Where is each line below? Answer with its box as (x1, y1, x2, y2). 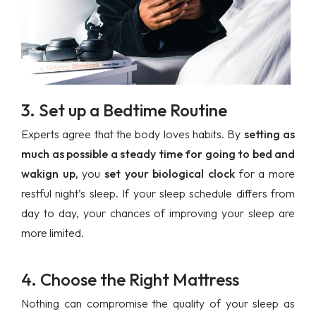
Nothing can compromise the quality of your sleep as (21, 296, 295, 310)
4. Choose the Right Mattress (21, 268, 239, 290)
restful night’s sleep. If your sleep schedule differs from (21, 186, 295, 200)
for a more (235, 166, 296, 181)
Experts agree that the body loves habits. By (21, 126, 241, 141)
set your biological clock (100, 166, 236, 181)
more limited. (21, 225, 84, 240)
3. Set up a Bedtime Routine (21, 99, 227, 121)
